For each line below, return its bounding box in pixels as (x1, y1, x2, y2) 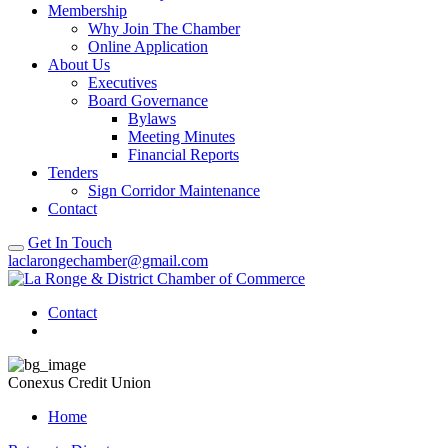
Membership (48, 2, 127, 19)
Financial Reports (128, 146, 239, 163)
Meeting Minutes (128, 128, 235, 145)
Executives (88, 74, 157, 91)
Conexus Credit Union (8, 374, 151, 391)
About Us (48, 56, 110, 73)
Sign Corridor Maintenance (88, 182, 260, 199)
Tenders (48, 164, 98, 181)
